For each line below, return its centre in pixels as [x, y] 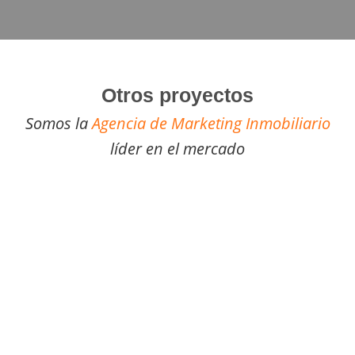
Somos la [58, 124]
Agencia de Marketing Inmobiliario [211, 124]
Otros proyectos [177, 95]
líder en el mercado [177, 149]
